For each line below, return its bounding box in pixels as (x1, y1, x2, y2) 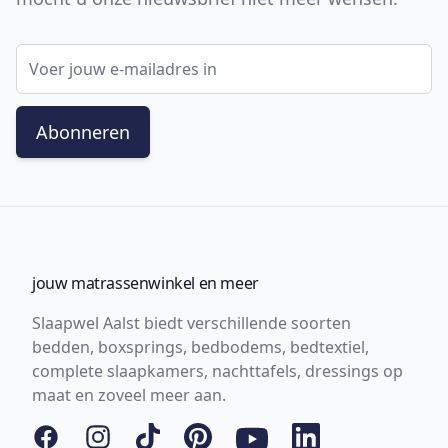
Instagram (83, 423, 162, 446)
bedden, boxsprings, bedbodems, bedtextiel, (32, 336, 369, 359)
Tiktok (135, 423, 182, 446)
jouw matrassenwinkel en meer (32, 272, 259, 295)
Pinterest (183, 423, 252, 446)
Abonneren (36, 120, 130, 145)
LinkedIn (291, 423, 356, 446)
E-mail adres (15, 44, 108, 67)
